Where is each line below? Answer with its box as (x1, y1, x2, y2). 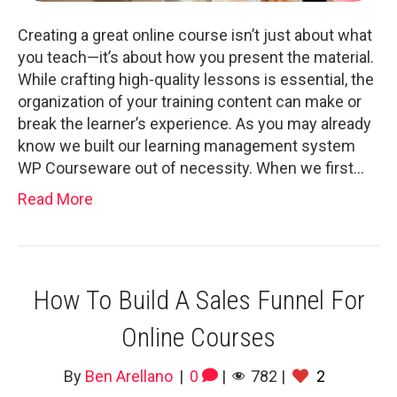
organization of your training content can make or (18, 91, 362, 111)
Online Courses (121, 321, 276, 353)
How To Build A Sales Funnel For (32, 284, 365, 315)
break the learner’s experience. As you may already (18, 113, 371, 133)
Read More (18, 189, 93, 208)
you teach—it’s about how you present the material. (18, 47, 374, 66)
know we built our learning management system (18, 136, 355, 155)
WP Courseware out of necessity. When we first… (18, 158, 364, 177)
